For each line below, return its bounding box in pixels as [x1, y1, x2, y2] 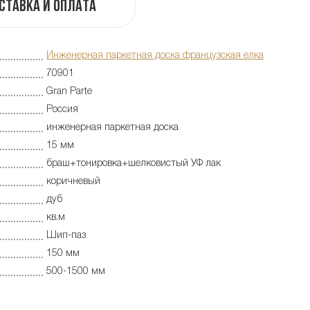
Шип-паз [46, 230, 86, 240]
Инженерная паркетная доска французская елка [46, 51, 264, 60]
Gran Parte [46, 86, 92, 96]
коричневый [46, 176, 100, 186]
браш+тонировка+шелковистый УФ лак [46, 158, 221, 168]
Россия [46, 104, 78, 114]
